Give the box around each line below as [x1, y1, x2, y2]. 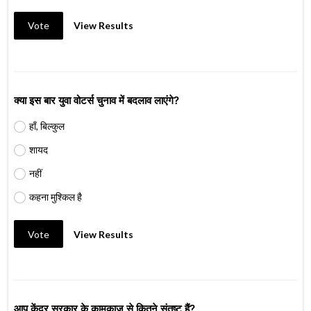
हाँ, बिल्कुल [28, 119, 65, 132]
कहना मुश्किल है [28, 190, 82, 203]
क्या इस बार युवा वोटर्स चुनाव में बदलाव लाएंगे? [14, 93, 179, 107]
